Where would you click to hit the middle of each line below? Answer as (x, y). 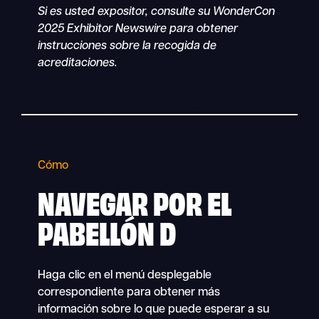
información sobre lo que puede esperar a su (153, 309)
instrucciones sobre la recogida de (127, 47)
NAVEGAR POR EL (134, 201)
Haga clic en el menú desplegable (124, 275)
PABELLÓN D (106, 231)
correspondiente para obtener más (129, 292)
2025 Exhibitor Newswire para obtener (137, 30)
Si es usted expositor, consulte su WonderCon (156, 12)
